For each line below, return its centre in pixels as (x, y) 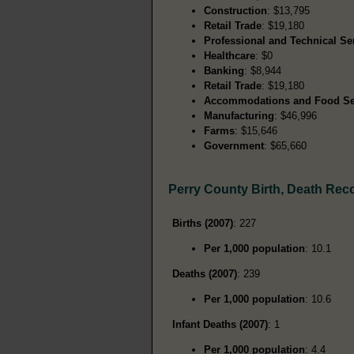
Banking (224, 70)
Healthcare (230, 55)
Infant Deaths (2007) (220, 324)
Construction (235, 10)
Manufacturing (239, 115)
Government (234, 145)
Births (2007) (203, 223)
